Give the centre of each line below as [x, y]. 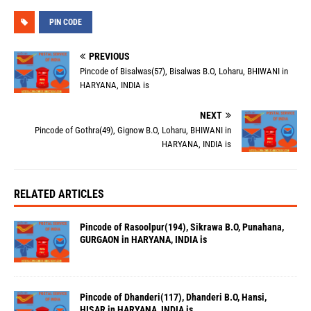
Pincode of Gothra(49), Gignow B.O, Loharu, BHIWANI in [133, 131]
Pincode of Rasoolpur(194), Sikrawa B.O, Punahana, [182, 227]
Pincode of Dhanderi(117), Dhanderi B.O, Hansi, [173, 297]
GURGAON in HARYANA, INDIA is [143, 240]
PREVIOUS [109, 56]
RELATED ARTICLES [59, 194]
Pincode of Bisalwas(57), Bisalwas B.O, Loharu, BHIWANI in [184, 71]
